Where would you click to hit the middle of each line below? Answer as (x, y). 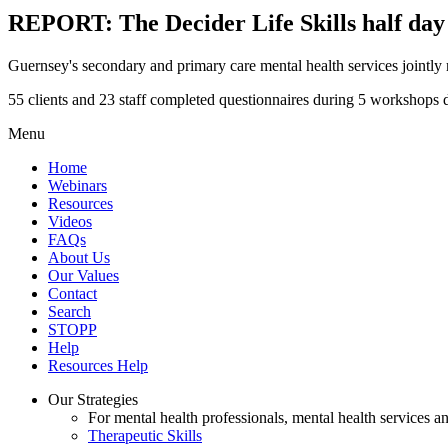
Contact (72, 293)
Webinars (77, 185)
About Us (79, 257)
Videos (70, 221)
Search (69, 311)
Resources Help (98, 365)
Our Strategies (93, 399)
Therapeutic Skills (145, 435)
